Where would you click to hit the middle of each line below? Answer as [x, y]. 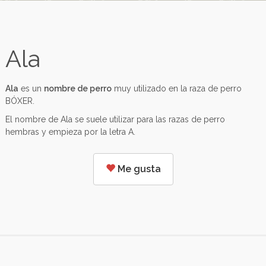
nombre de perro [78, 88]
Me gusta [138, 169]
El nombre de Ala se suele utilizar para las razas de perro [115, 119]
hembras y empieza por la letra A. [70, 132]
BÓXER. [20, 101]
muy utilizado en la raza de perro [177, 88]
